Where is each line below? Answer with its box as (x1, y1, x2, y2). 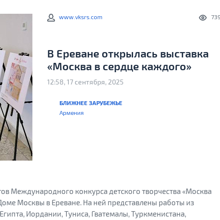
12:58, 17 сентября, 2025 (47, 78, 124, 86)
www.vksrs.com (59, 13, 103, 20)
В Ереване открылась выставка (47, 47, 209, 59)
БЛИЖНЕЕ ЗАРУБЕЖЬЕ (59, 99, 122, 106)
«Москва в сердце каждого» (47, 59, 192, 72)
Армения (59, 109, 84, 116)
